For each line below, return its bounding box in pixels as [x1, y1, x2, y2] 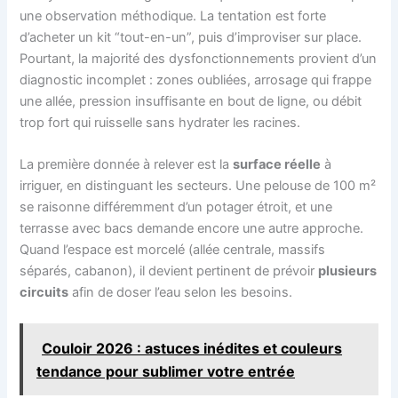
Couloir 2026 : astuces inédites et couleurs [42, 338, 343, 357]
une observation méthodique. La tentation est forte [20, 7, 327, 24]
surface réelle [233, 155, 322, 172]
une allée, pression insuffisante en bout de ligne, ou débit [20, 92, 362, 109]
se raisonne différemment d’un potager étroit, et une [20, 198, 333, 215]
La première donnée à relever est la [20, 155, 234, 172]
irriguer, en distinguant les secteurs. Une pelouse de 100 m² [20, 177, 377, 194]
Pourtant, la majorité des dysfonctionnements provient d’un [20, 50, 378, 67]
